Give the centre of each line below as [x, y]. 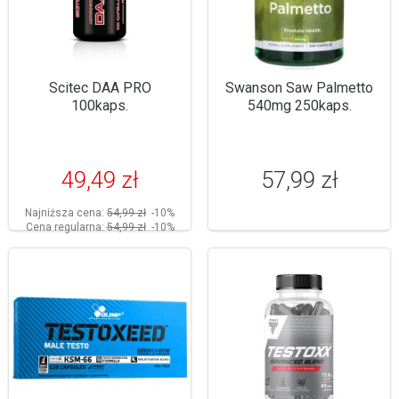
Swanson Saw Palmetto [299, 88]
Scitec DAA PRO [100, 88]
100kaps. [100, 106]
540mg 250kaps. [299, 106]
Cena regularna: [66, 227]
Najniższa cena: [66, 213]
